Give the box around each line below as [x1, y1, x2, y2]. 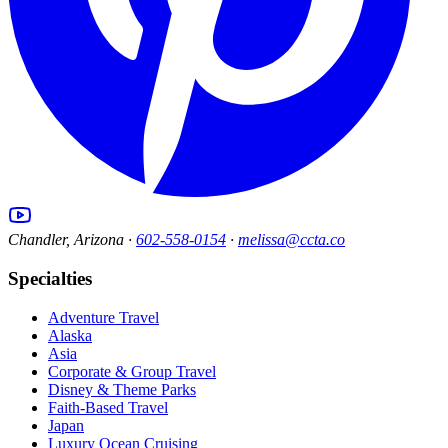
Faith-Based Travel [48, 398, 168, 416]
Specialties [8, 268, 92, 290]
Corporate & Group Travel [48, 362, 216, 380]
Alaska [48, 326, 92, 344]
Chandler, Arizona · [8, 231, 132, 249]
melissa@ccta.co [238, 231, 345, 249]
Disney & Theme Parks [48, 380, 196, 398]
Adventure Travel [48, 308, 159, 326]
